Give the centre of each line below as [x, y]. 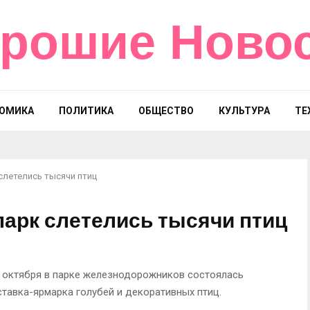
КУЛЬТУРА [244, 111]
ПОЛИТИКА [86, 111]
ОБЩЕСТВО [166, 111]
